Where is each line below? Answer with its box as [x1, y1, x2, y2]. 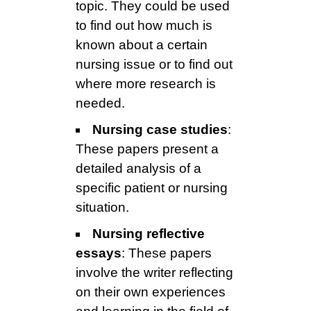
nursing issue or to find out [76, 57, 233, 72]
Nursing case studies [92, 122, 228, 137]
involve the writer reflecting [76, 265, 233, 280]
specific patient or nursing [76, 180, 228, 196]
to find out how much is [76, 18, 212, 33]
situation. [76, 200, 129, 215]
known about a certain [76, 37, 208, 53]
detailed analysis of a [76, 161, 201, 176]
